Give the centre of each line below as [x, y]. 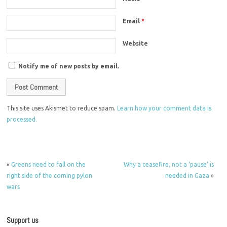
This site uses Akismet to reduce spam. [62, 108]
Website [136, 43]
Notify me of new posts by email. [69, 66]
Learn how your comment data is [164, 108]
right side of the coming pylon [50, 175]
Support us [23, 220]
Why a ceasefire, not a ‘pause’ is [168, 164]
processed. [22, 119]
